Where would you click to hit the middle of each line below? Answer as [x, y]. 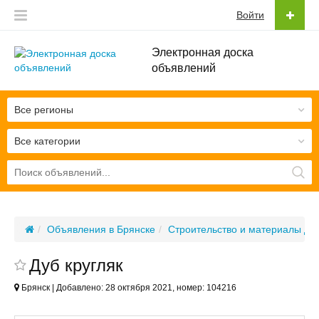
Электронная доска [202, 52]
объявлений [183, 68]
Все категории [47, 141]
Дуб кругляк [76, 265]
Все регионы [44, 110]
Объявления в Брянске [101, 229]
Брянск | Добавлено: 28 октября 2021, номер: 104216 [128, 288]
